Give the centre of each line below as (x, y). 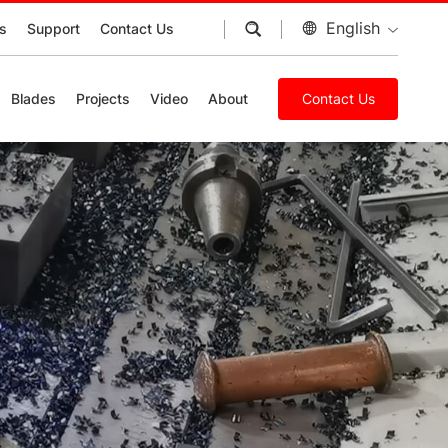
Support (53, 28)
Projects (103, 98)
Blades (33, 98)
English (353, 28)
